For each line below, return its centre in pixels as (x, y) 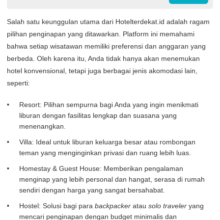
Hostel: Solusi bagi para (57, 206)
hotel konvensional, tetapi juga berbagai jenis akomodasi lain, (102, 70)
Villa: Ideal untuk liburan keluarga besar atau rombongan (107, 142)
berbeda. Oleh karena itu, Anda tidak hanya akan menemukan (103, 58)
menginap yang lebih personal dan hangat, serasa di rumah (112, 179)
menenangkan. (42, 126)
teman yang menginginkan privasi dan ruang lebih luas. (105, 152)
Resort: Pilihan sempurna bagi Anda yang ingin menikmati (109, 104)
